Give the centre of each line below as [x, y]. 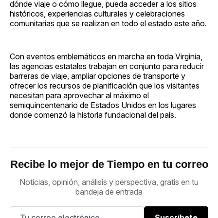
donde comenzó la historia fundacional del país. [93, 115]
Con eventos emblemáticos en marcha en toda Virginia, [106, 56]
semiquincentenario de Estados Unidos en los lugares [103, 105]
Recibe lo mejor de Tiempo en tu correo [109, 164]
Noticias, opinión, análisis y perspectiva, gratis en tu [109, 182]
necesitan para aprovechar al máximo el [79, 95]
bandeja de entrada [109, 191]
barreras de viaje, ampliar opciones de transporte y [98, 76]
